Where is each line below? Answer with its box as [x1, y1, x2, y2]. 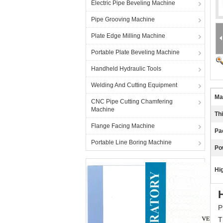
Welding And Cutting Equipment [91, 82, 177, 89]
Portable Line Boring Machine [91, 139, 172, 146]
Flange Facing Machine [91, 122, 155, 129]
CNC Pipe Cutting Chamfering [91, 98, 173, 105]
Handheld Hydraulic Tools [91, 65, 161, 72]
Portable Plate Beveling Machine [91, 49, 180, 56]
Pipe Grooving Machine [91, 16, 155, 23]
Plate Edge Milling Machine [91, 32, 165, 39]
